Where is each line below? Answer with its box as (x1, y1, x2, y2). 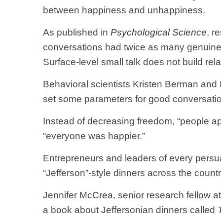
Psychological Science (110, 27, 207, 37)
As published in (43, 27, 110, 37)
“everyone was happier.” (43, 131, 145, 141)
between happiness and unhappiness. (43, 5, 205, 15)
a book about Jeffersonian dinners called (43, 205, 218, 215)
